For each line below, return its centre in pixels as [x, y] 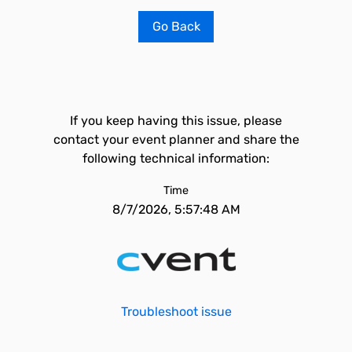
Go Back [176, 26]
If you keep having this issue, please [176, 121]
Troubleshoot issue [176, 312]
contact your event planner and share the [176, 139]
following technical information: [176, 158]
